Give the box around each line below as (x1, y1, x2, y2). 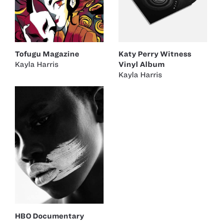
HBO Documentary (15, 212, 84, 220)
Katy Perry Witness (118, 50, 191, 58)
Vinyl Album (118, 60, 165, 69)
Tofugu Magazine (15, 50, 79, 58)
